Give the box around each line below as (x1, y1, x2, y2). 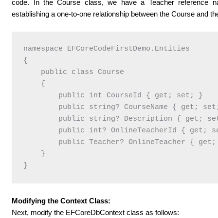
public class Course (23, 68, 125, 76)
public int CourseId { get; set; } (23, 91, 203, 100)
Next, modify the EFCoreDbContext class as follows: (12, 208, 180, 217)
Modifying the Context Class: (12, 196, 111, 205)
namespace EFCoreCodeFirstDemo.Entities (23, 44, 190, 53)
